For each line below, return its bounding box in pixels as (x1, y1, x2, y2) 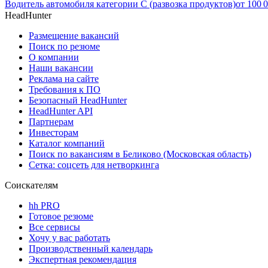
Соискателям (5, 180, 58, 191)
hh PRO (29, 200, 60, 211)
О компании (29, 52, 79, 63)
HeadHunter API (29, 106, 93, 117)
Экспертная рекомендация (29, 254, 136, 265)
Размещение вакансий (29, 31, 119, 41)
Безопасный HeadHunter (29, 95, 127, 106)
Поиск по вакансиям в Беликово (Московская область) (29, 149, 251, 160)
